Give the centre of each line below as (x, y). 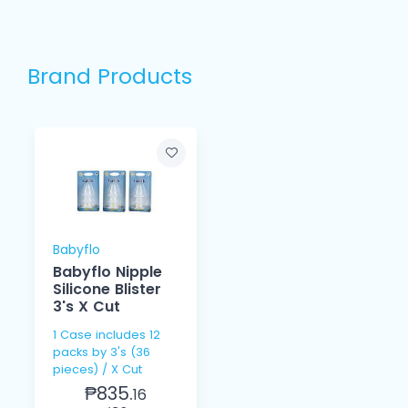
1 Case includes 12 (107, 335)
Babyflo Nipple (107, 272)
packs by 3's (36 (102, 352)
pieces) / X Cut (97, 370)
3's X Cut (87, 307)
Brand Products (110, 76)
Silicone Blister (107, 290)
